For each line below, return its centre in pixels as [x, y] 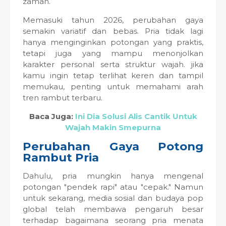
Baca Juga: [52, 116]
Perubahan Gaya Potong [113, 146]
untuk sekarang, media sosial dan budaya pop [113, 198]
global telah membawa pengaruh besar [113, 209]
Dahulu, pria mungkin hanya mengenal [113, 176]
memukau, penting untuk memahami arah [113, 87]
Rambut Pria [61, 157]
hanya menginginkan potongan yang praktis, [113, 42]
